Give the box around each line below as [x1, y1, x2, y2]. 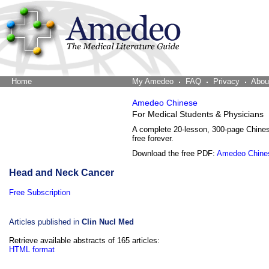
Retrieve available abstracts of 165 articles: [9, 236, 160, 245]
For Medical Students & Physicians [132, 110, 264, 119]
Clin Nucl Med [82, 217, 134, 226]
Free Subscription [9, 188, 70, 197]
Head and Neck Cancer [9, 168, 114, 178]
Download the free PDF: [132, 149, 217, 158]
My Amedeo [132, 77, 174, 86]
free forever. [132, 134, 174, 143]
